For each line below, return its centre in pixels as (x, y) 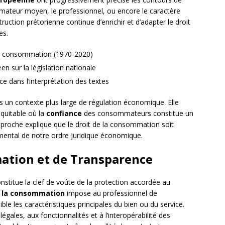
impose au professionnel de (111, 193)
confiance (64, 114)
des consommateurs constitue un (138, 114)
